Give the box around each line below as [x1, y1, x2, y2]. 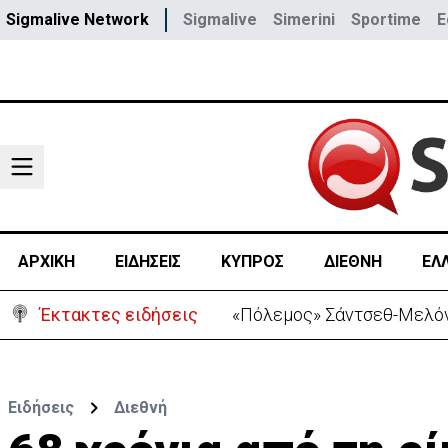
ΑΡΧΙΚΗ [17, 252, 75, 271]
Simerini [273, 10, 335, 29]
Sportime [351, 10, 421, 29]
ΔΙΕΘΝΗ [323, 252, 382, 271]
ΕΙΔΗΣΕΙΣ [114, 252, 181, 271]
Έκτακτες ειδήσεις [40, 304, 198, 325]
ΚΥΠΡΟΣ [220, 252, 284, 271]
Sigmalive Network [6, 10, 149, 29]
